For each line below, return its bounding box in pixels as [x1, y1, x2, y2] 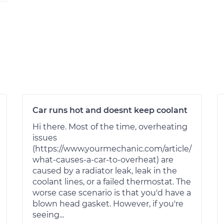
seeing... [32, 209, 64, 219]
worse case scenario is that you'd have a [32, 187, 191, 197]
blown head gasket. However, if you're [32, 198, 183, 208]
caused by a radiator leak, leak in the [32, 165, 177, 175]
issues [32, 132, 57, 142]
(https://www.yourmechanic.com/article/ [32, 143, 191, 153]
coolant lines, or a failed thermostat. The [32, 176, 191, 186]
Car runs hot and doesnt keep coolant [32, 105, 187, 115]
